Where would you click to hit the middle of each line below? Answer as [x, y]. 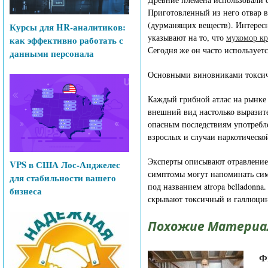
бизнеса [26, 191]
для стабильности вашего [63, 178]
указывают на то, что [187, 37]
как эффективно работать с [66, 40]
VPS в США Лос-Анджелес [65, 165]
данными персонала [52, 53]
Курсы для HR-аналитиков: [68, 27]
